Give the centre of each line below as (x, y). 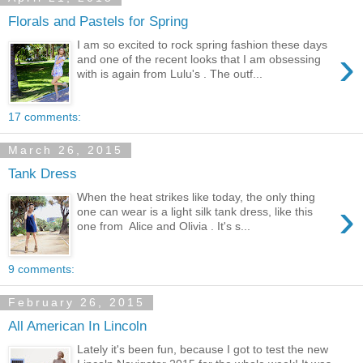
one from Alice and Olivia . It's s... (164, 226)
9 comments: (41, 269)
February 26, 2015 (77, 303)
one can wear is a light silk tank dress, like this (195, 211)
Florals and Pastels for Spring (98, 21)
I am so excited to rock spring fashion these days (203, 44)
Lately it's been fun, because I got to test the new (203, 349)
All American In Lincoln (77, 326)
